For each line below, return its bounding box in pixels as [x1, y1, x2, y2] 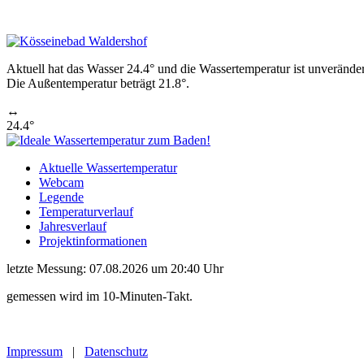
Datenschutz [84, 344, 148, 358]
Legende [39, 190, 84, 204]
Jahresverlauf [39, 219, 106, 233]
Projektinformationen [39, 234, 147, 248]
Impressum [6, 344, 63, 358]
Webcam [39, 175, 84, 189]
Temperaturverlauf [39, 205, 133, 219]
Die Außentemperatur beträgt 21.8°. [6, 76, 189, 90]
